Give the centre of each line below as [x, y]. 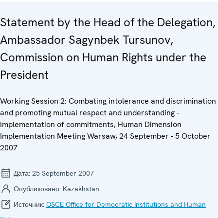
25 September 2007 [63, 173]
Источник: [29, 205]
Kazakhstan [81, 189]
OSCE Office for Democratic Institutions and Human [126, 205]
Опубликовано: [37, 189]
